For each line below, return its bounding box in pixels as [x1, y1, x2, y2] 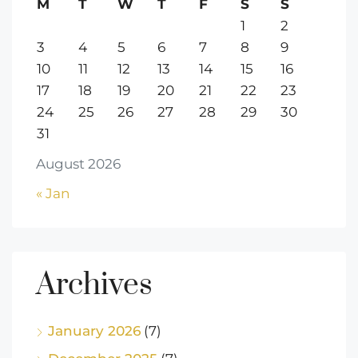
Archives [36, 266, 153, 305]
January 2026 [48, 323, 141, 340]
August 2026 [36, 156, 121, 173]
